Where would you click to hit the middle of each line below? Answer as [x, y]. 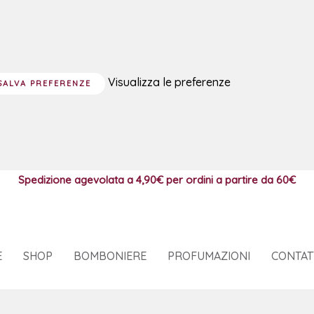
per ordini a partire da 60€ [231, 179]
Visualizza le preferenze [169, 82]
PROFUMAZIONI [209, 255]
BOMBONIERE [110, 255]
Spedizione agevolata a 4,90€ [91, 179]
